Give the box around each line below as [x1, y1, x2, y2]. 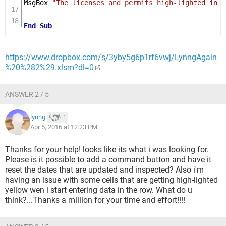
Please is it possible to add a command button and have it [5, 155, 211, 164]
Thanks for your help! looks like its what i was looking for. [5, 145, 209, 154]
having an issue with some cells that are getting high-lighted [5, 175, 218, 185]
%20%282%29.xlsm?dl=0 [5, 63, 94, 72]
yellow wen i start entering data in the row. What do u [5, 185, 192, 195]
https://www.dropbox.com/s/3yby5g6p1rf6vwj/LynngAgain [5, 52, 217, 62]
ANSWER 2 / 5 [5, 90, 49, 98]
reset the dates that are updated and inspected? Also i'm [5, 165, 204, 175]
